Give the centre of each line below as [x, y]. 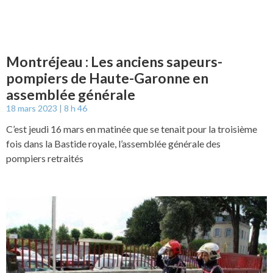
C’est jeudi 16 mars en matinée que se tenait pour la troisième [132, 129]
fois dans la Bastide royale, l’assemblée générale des [113, 143]
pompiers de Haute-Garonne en [107, 78]
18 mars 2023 [33, 108]
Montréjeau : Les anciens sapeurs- [114, 61]
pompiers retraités [45, 158]
